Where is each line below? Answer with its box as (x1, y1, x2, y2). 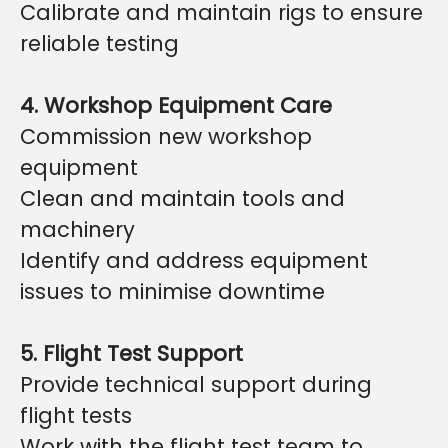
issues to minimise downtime (20, 277, 331, 306)
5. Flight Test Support (20, 339, 243, 368)
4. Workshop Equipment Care (20, 91, 332, 120)
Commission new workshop (20, 122, 312, 151)
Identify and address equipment (20, 246, 368, 275)
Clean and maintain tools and (20, 184, 345, 213)
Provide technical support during (20, 370, 372, 399)
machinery (20, 215, 141, 244)
